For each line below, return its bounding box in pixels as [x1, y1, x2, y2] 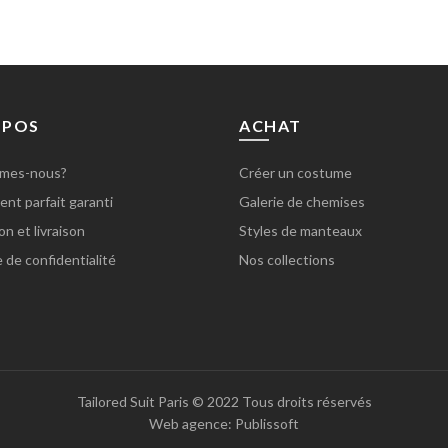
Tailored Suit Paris [76, 393, 189, 411]
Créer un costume [239, 164, 352, 181]
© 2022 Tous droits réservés [188, 393, 372, 411]
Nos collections [239, 251, 335, 268]
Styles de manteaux [239, 222, 362, 239]
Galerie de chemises [239, 193, 365, 210]
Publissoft [232, 415, 299, 433]
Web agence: [149, 415, 232, 433]
